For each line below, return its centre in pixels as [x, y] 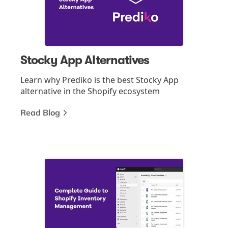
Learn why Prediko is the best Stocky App [99, 80]
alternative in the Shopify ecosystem [90, 91]
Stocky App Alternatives [85, 60]
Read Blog [40, 112]
